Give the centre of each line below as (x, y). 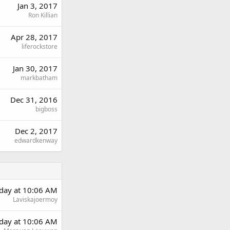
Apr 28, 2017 (34, 37)
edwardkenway (36, 140)
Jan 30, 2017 (35, 68)
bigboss (46, 109)
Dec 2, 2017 (36, 131)
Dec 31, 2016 (34, 99)
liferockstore (40, 46)
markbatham (39, 78)
